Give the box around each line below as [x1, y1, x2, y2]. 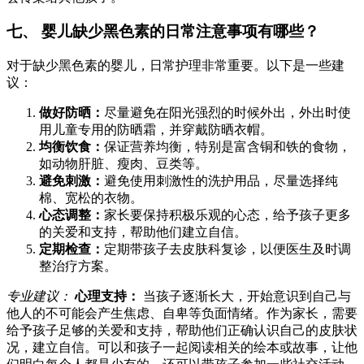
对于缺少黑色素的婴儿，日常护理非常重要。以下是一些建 [6, 58, 344, 72]
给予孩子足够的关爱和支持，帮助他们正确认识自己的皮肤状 [6, 323, 357, 337]
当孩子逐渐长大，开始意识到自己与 [140, 288, 351, 303]
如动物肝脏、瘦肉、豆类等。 [39, 156, 208, 171]
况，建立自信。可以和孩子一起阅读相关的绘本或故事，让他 [6, 340, 357, 354]
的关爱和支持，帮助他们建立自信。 [39, 224, 247, 239]
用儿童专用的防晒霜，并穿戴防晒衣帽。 [39, 122, 273, 136]
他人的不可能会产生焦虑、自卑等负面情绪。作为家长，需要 [6, 305, 357, 320]
